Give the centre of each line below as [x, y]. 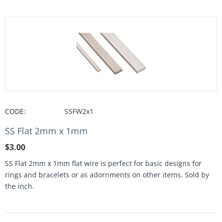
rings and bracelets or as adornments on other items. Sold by [107, 175]
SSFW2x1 [79, 111]
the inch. [20, 186]
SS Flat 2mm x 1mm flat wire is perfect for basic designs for [103, 163]
